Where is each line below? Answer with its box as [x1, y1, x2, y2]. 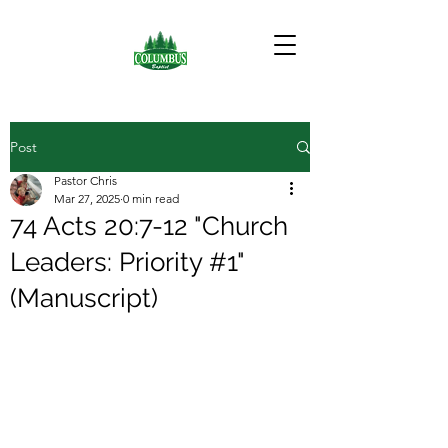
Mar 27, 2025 [54, 191, 120, 206]
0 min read [123, 191, 179, 206]
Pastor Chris [54, 173, 117, 188]
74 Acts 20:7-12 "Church [10, 211, 288, 241]
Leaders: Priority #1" [10, 247, 244, 277]
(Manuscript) [10, 283, 158, 313]
